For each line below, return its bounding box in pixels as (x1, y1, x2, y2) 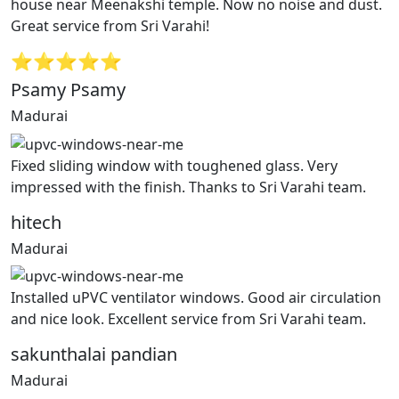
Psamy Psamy (11, 77, 126, 102)
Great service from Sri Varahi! (11, 15, 209, 36)
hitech (11, 209, 61, 234)
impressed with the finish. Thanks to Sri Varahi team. (11, 176, 366, 197)
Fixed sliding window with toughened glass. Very (11, 155, 338, 175)
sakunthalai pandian (11, 342, 177, 367)
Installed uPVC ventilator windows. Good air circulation (11, 288, 381, 308)
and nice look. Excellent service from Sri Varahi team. (11, 309, 366, 330)
